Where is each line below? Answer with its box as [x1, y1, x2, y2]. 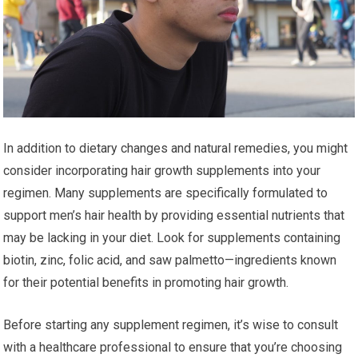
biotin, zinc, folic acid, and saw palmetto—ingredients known [3, 252, 337, 268]
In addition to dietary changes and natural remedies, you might [3, 140, 348, 156]
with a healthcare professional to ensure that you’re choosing [3, 339, 343, 355]
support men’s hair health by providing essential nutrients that [3, 207, 345, 223]
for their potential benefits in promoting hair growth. [3, 274, 289, 290]
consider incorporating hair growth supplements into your [3, 162, 321, 178]
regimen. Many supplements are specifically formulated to [3, 185, 328, 201]
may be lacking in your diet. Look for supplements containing [3, 229, 341, 245]
